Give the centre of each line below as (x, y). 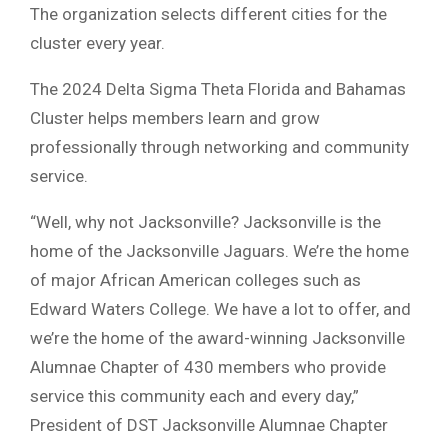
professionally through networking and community (219, 147)
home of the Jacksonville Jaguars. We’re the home (219, 251)
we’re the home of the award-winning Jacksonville (217, 338)
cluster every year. (97, 43)
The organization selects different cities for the (208, 14)
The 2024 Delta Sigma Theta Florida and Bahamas (218, 89)
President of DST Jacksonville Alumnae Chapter (209, 425)
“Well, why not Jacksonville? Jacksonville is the (205, 222)
